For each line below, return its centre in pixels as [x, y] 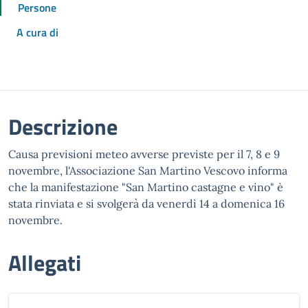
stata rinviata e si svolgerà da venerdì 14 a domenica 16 [146, 203]
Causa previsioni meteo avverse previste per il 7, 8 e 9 [144, 154]
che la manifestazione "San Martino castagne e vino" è [146, 187]
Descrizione [63, 126]
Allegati [45, 263]
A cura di [37, 32]
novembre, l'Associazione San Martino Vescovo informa [148, 170]
